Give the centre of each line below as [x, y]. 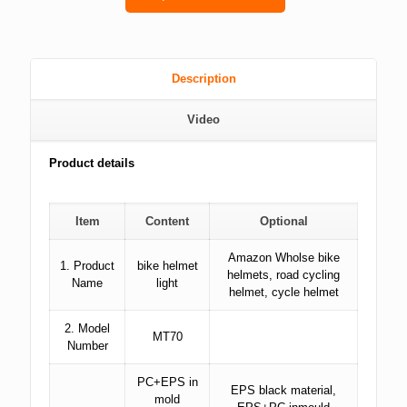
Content [167, 221]
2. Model [87, 328]
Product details [92, 163]
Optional [283, 221]
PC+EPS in [167, 382]
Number [87, 346]
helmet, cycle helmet [283, 292]
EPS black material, [283, 390]
